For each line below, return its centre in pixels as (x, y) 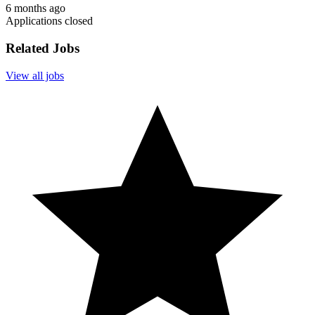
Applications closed (49, 21)
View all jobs (35, 75)
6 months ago (36, 8)
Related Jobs (43, 49)
